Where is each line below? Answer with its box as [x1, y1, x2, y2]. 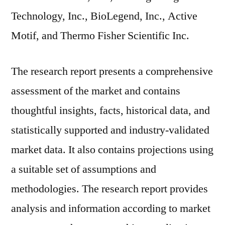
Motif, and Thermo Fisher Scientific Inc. [11, 29, 189, 43]
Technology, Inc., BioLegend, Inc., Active [11, 9, 197, 23]
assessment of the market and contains [11, 84, 180, 98]
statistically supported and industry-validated [11, 123, 209, 137]
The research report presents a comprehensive [11, 64, 213, 78]
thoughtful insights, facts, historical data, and [11, 103, 210, 118]
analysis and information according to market [11, 201, 210, 215]
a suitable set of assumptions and [11, 162, 156, 176]
